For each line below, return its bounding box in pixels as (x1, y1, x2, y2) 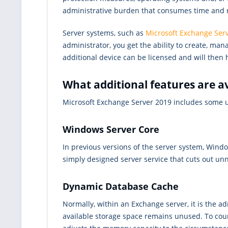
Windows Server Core (63, 123, 159, 136)
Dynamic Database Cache (63, 180, 179, 193)
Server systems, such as (63, 28, 146, 38)
